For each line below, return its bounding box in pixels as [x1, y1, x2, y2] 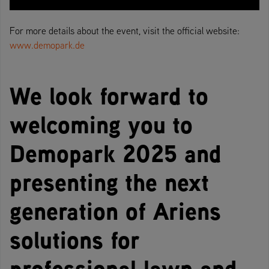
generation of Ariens [10, 193, 221, 228]
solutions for [10, 222, 139, 256]
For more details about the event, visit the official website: [10, 24, 240, 37]
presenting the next [10, 165, 209, 199]
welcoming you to [10, 107, 193, 141]
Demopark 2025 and [10, 136, 222, 170]
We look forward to [10, 78, 208, 112]
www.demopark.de [10, 38, 85, 51]
